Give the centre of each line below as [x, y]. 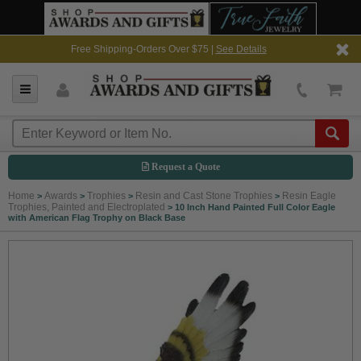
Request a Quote [184, 167]
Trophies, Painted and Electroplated [87, 207]
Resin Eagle [309, 196]
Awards [61, 196]
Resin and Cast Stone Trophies [204, 196]
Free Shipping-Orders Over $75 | [143, 49]
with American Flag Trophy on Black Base [97, 218]
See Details [241, 49]
